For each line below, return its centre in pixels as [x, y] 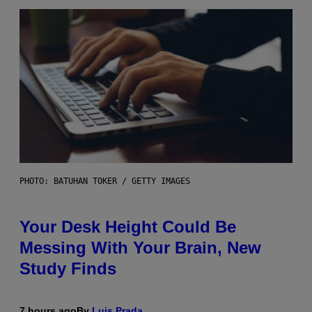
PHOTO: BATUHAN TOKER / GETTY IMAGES [105, 181]
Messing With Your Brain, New [140, 248]
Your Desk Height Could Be [128, 227]
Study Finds [68, 269]
